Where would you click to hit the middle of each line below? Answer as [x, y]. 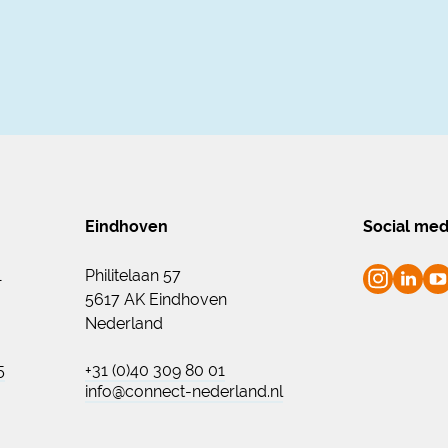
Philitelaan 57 [133, 275]
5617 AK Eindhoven [156, 299]
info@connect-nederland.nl [184, 391]
